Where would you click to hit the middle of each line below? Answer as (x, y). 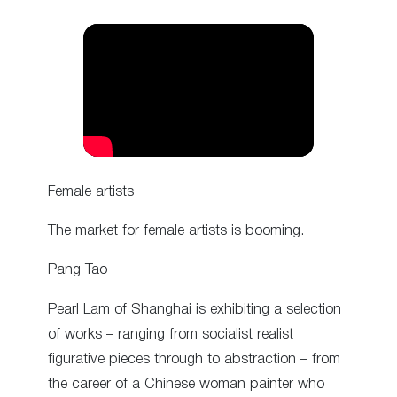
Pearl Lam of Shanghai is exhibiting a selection (195, 309)
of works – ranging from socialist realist (171, 334)
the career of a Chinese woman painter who (186, 384)
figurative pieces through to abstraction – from (194, 359)
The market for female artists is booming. (176, 231)
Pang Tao (78, 270)
